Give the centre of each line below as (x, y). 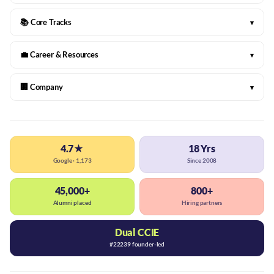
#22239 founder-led (137, 244)
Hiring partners (202, 202)
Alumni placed (72, 202)
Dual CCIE (137, 232)
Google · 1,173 (72, 160)
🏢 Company (42, 87)
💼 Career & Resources (59, 54)
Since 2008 (202, 160)
